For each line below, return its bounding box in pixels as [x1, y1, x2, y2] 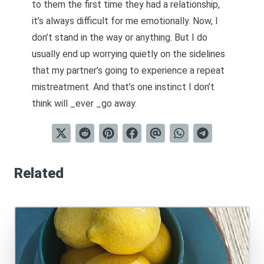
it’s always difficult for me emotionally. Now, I [32, 15, 218, 27]
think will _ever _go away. [32, 98, 137, 109]
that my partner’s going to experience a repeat [32, 65, 225, 76]
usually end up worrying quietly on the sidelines [32, 48, 225, 60]
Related [14, 165, 64, 181]
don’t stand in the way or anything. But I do [32, 32, 207, 43]
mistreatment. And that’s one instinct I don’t [32, 81, 214, 93]
